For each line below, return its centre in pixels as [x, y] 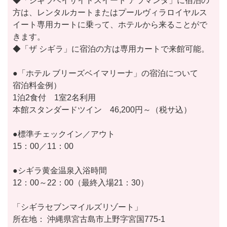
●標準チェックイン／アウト [64, 134]
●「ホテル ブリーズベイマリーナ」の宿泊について [105, 73]
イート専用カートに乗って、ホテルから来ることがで [110, 25]
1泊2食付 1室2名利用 [54, 98]
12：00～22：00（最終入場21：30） [81, 183]
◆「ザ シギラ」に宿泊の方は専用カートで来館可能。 [111, 49]
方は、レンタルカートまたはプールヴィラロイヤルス [110, 13]
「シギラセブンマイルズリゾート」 [78, 207]
